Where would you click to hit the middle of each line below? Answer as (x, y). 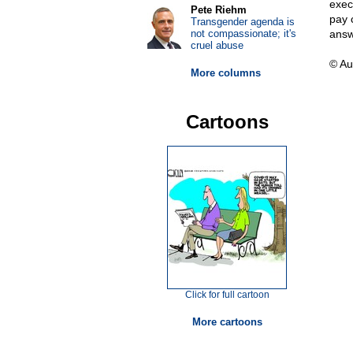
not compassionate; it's (243, 33)
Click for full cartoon (227, 295)
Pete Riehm (218, 10)
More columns (225, 73)
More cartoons (227, 322)
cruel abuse (217, 45)
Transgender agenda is (242, 22)
